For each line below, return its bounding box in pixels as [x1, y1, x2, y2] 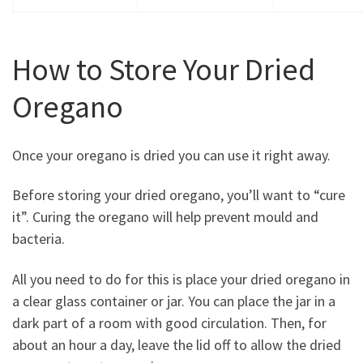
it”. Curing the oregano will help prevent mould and [12, 207, 318, 227]
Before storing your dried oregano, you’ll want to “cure [12, 186, 345, 205]
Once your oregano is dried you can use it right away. [12, 145, 331, 164]
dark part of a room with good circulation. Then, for [12, 313, 327, 332]
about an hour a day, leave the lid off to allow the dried [12, 335, 341, 354]
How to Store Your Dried [12, 50, 315, 89]
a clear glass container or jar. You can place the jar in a [12, 291, 335, 310]
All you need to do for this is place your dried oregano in [12, 269, 350, 288]
